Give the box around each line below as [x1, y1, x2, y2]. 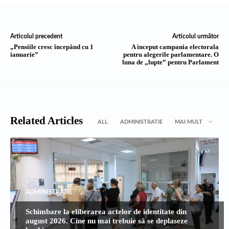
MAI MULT [175, 119, 202, 125]
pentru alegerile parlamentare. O [123, 50, 219, 58]
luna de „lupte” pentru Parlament [122, 58, 219, 66]
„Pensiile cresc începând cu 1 [10, 42, 94, 51]
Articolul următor [172, 33, 219, 39]
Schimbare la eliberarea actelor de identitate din [26, 207, 187, 216]
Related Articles [10, 114, 83, 127]
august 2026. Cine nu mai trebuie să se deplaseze [26, 216, 188, 225]
